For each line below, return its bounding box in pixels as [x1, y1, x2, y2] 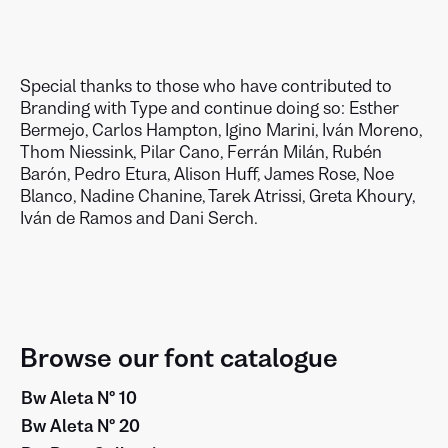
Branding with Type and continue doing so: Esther [20, 98, 399, 118]
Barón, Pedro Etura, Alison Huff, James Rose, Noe [20, 164, 394, 184]
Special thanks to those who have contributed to [20, 76, 392, 96]
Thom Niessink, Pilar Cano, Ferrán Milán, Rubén [20, 142, 382, 162]
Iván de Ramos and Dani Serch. [20, 208, 258, 228]
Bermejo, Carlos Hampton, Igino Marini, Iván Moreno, [20, 120, 422, 140]
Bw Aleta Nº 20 [21, 416, 140, 436]
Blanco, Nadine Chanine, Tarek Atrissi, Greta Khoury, [20, 186, 415, 206]
